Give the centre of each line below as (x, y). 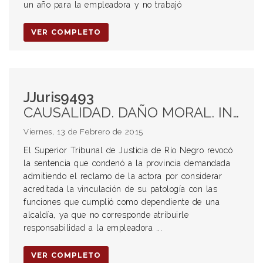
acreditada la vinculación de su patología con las (121, 189)
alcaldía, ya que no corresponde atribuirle (106, 215)
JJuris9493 (59, 97)
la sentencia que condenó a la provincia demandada (127, 163)
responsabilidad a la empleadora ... (93, 228)
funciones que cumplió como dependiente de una (122, 202)
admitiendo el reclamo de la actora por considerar (123, 176)
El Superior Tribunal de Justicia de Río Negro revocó (128, 150)
